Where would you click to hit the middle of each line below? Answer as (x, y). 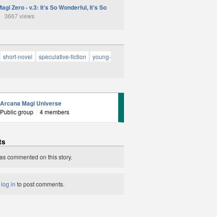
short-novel (18, 56)
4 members (54, 111)
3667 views (18, 15)
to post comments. (40, 184)
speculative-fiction (62, 56)
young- (102, 56)
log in (8, 184)
